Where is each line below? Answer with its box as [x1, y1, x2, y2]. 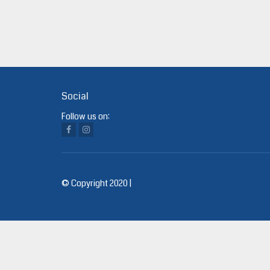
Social [61, 89, 89, 103]
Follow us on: [61, 110, 110, 122]
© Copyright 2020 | [61, 177, 131, 189]
